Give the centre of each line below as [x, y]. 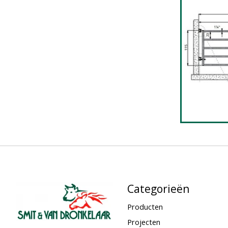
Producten [145, 207]
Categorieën [158, 189]
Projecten [144, 222]
